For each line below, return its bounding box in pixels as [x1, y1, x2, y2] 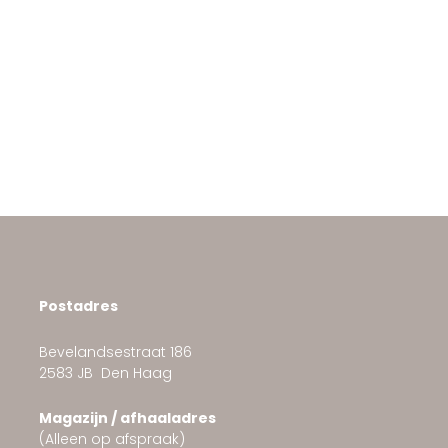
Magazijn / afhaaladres [38, 408, 216, 428]
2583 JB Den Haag [38, 362, 172, 383]
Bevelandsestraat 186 [38, 341, 192, 362]
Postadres [38, 296, 118, 316]
